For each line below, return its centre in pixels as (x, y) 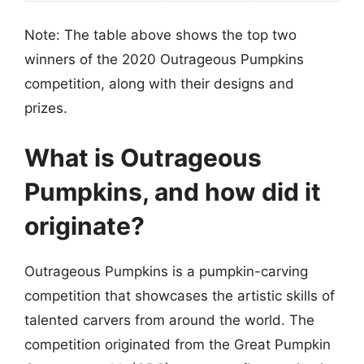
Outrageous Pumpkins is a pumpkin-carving (166, 271)
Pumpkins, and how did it (173, 192)
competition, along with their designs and (159, 83)
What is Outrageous (143, 158)
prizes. (46, 108)
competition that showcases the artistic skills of (180, 296)
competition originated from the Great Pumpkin (178, 344)
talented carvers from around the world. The (169, 320)
